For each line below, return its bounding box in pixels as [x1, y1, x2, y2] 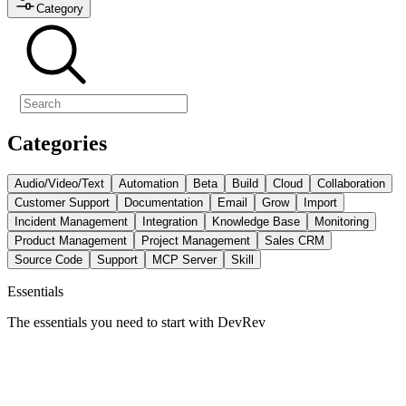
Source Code [14, 252, 82, 266]
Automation [119, 176, 179, 190]
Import [304, 195, 337, 209]
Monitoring [314, 214, 369, 228]
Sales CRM [265, 233, 324, 247]
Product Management [14, 233, 127, 247]
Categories [7, 130, 107, 155]
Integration [142, 214, 198, 228]
